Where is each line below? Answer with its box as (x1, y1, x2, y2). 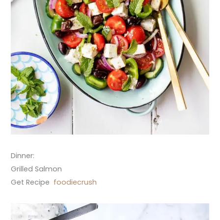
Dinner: (11, 150, 35, 161)
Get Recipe (11, 177, 54, 187)
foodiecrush (54, 177, 97, 187)
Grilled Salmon (11, 164, 62, 174)
